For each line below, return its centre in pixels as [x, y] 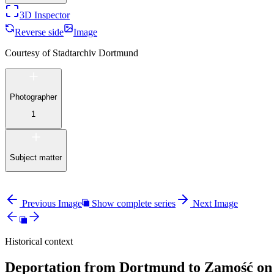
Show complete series [134, 204]
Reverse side [39, 32]
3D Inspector [45, 15]
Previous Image [52, 204]
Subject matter [36, 157]
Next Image [215, 204]
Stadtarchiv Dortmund [95, 53]
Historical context [39, 242]
